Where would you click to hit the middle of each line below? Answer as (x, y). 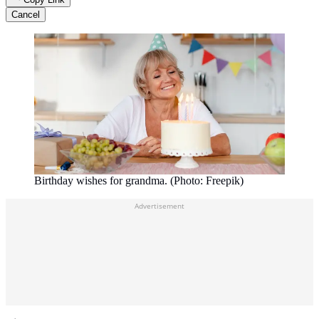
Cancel (26, 15)
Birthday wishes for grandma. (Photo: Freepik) (139, 181)
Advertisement (159, 206)
